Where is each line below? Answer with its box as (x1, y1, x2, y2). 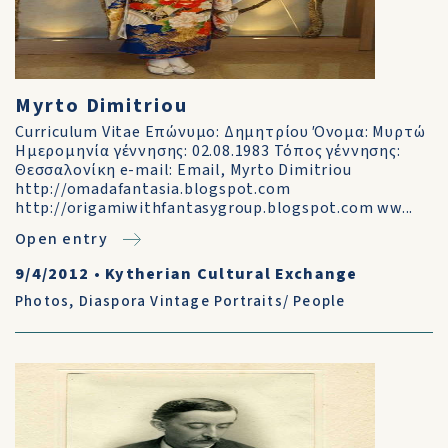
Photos (15, 291, 70, 312)
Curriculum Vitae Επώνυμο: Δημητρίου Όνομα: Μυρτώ (15, 121, 426, 143)
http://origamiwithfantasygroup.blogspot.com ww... (15, 197, 414, 219)
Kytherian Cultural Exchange (105, 263, 358, 285)
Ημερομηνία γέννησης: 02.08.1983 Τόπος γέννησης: (15, 140, 401, 162)
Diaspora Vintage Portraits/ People (78, 291, 346, 312)
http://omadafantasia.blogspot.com (15, 178, 291, 200)
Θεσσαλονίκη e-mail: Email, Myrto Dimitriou (15, 159, 352, 181)
